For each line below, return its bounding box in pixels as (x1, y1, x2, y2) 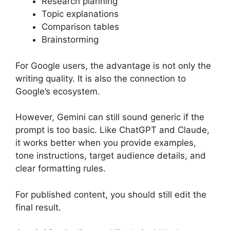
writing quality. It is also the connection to (15, 73, 186, 84)
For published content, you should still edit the (15, 189, 206, 200)
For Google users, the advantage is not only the (15, 60, 211, 71)
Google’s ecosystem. (15, 86, 100, 97)
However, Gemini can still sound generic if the (15, 112, 204, 123)
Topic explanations (42, 9, 119, 20)
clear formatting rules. (15, 163, 106, 174)
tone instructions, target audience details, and (15, 150, 206, 161)
